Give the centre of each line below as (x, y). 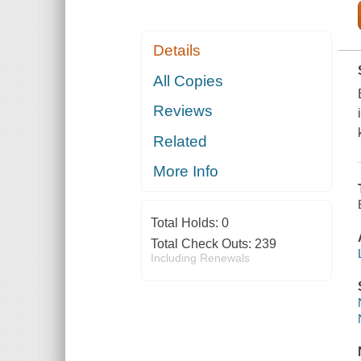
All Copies (189, 81)
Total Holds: (186, 223)
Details (177, 51)
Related (180, 141)
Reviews (183, 111)
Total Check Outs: (202, 244)
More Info (186, 172)
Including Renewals (200, 258)
